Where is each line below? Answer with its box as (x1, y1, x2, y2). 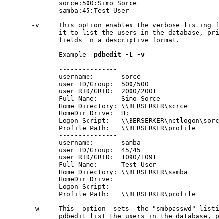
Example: (4, 51, 94, 59)
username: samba (4, 139, 141, 147)
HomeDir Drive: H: (4, 109, 129, 117)
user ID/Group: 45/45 (4, 146, 141, 154)
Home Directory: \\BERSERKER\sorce (4, 102, 188, 110)
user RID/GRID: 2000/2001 (4, 88, 156, 95)
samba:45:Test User (4, 7, 129, 15)
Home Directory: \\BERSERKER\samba (4, 168, 188, 176)
